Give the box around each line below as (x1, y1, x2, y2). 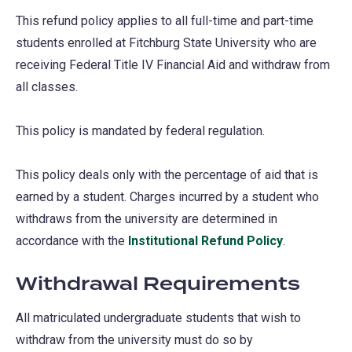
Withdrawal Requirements (16, 269, 300, 299)
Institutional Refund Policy (128, 233, 283, 248)
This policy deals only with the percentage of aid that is (16, 167, 318, 182)
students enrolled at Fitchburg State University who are (16, 35, 317, 50)
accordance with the (16, 233, 128, 248)
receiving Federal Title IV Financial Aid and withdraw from (16, 57, 330, 72)
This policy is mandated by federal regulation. (16, 123, 265, 138)
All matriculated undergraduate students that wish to (16, 310, 301, 325)
